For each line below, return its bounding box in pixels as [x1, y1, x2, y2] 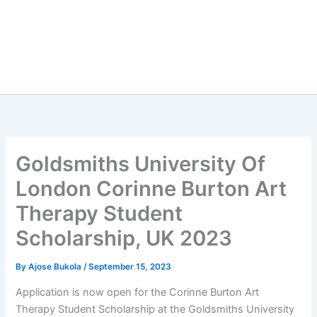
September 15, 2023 [88, 262, 172, 272]
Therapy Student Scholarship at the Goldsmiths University [16, 302, 295, 316]
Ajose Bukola [28, 262, 84, 272]
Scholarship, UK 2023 [16, 226, 233, 251]
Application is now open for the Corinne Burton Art [16, 285, 260, 299]
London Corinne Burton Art [16, 176, 287, 202]
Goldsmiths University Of [16, 151, 266, 177]
